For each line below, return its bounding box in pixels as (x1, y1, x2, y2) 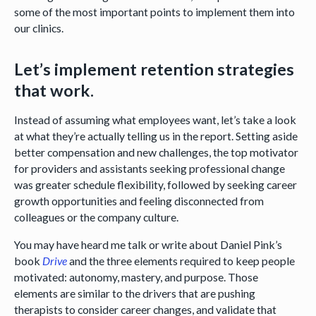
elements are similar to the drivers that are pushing (13, 286, 255, 300)
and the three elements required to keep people (66, 254, 295, 268)
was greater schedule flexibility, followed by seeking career (13, 178, 297, 192)
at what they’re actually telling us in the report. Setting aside (13, 129, 298, 143)
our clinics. (13, 21, 66, 35)
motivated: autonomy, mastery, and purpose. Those (13, 270, 258, 284)
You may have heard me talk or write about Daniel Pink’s (13, 238, 282, 252)
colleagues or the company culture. (13, 210, 183, 224)
